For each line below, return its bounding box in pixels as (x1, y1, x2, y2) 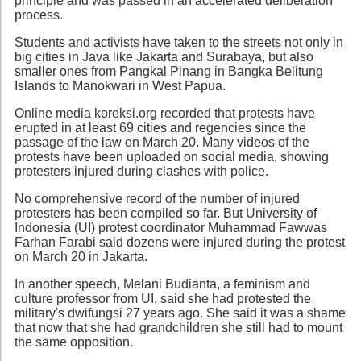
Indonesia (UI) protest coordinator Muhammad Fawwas (15, 220, 327, 234)
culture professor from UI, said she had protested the (15, 291, 311, 305)
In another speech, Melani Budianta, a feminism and (15, 276, 310, 291)
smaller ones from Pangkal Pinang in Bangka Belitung (15, 64, 323, 78)
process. (15, 7, 63, 22)
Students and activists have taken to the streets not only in (15, 35, 343, 49)
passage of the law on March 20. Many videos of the (15, 135, 309, 149)
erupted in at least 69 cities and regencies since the (15, 120, 306, 135)
